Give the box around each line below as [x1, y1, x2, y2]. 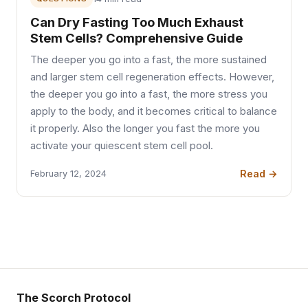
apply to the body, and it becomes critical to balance [30, 104, 278, 118]
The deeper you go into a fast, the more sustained [30, 53, 267, 66]
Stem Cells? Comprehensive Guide [30, 30, 243, 45]
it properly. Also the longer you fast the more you [30, 122, 261, 135]
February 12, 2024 [30, 168, 107, 179]
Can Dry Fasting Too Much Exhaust [30, 14, 244, 30]
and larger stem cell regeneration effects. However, [30, 70, 275, 83]
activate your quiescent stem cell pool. [30, 139, 214, 152]
